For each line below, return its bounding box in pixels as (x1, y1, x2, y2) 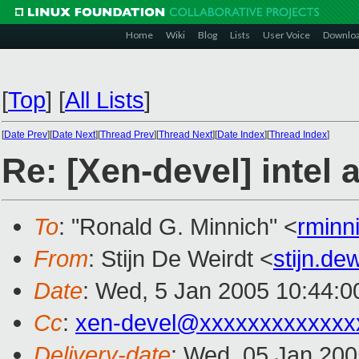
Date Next (52, 129, 95, 140)
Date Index (217, 129, 264, 140)
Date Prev (4, 129, 47, 140)
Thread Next (159, 129, 212, 140)
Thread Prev (100, 129, 154, 140)
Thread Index (269, 129, 327, 140)
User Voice (263, 29, 310, 41)
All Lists (65, 87, 144, 113)
